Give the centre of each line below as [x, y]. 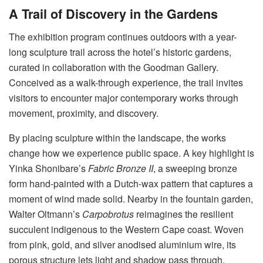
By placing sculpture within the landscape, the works [117, 137]
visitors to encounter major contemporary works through [124, 97]
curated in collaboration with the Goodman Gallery [112, 67]
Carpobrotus [108, 214]
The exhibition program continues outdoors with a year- [123, 36]
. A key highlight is [216, 153]
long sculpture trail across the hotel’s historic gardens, [120, 52]
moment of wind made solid [66, 198]
